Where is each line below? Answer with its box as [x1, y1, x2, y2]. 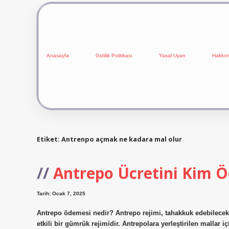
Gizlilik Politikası [96, 53, 132, 59]
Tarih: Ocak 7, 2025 [37, 191, 85, 197]
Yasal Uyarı [159, 53, 186, 59]
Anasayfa [47, 53, 69, 59]
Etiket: [37, 134, 61, 144]
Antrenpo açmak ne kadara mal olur [61, 134, 182, 144]
